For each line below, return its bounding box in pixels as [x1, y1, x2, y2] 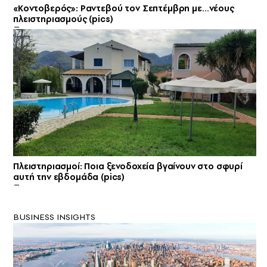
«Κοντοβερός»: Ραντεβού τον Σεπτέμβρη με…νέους [13, 2, 234, 15]
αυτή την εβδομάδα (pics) [13, 170, 125, 183]
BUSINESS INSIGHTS [13, 210, 95, 223]
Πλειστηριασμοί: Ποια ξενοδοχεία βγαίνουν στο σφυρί [13, 160, 243, 172]
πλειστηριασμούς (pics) [13, 13, 113, 26]
